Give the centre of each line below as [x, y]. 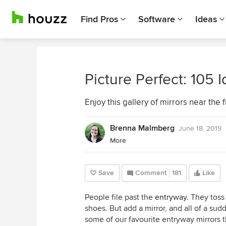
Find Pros [99, 19]
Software [157, 19]
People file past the [120, 197]
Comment [151, 173]
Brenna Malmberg [142, 128]
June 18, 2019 [200, 128]
